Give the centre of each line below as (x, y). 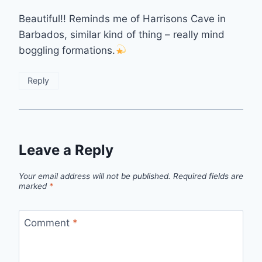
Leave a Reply (66, 150)
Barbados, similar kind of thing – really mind (122, 34)
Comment (48, 223)
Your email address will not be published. (95, 176)
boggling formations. (67, 50)
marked (34, 186)
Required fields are (208, 176)
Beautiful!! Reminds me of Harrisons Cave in (122, 18)
